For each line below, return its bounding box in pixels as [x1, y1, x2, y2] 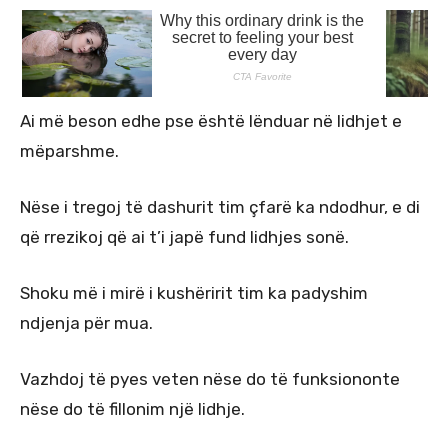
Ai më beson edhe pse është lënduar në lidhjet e [20, 111, 402, 132]
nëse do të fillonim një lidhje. [20, 399, 245, 420]
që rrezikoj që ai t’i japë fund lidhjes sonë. [20, 227, 349, 248]
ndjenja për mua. [20, 313, 153, 334]
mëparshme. [20, 141, 119, 162]
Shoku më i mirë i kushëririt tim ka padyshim [20, 283, 368, 304]
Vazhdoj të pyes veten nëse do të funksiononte [20, 369, 400, 390]
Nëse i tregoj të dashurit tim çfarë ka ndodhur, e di [20, 197, 420, 218]
